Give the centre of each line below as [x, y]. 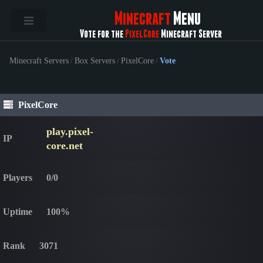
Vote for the [102, 34]
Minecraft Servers [39, 61]
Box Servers [95, 61]
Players [18, 177]
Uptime [18, 211]
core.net [65, 145]
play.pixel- [70, 131]
